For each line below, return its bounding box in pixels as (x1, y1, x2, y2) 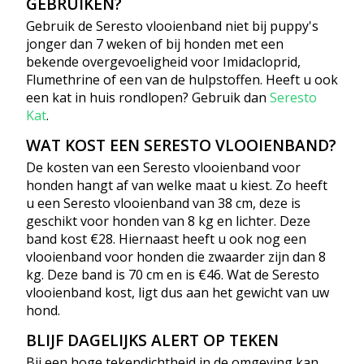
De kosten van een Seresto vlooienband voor (26, 158, 301, 176)
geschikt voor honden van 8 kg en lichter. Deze (26, 211, 310, 230)
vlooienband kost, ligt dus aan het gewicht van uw (26, 283, 329, 301)
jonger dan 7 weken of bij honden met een (26, 34, 284, 53)
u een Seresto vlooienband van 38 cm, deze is (26, 193, 301, 212)
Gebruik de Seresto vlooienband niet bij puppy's (26, 16, 318, 35)
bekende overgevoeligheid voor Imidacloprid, (26, 52, 301, 71)
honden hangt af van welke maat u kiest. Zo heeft (26, 175, 327, 194)
